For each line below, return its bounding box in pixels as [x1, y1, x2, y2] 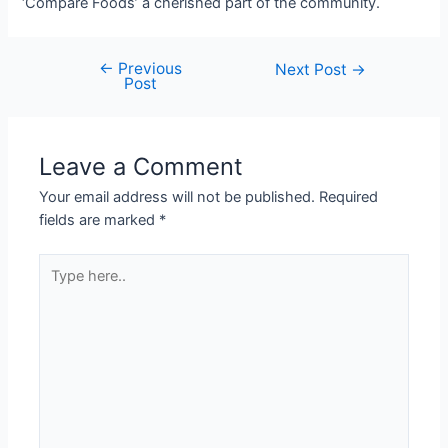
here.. [38, 277, 77, 296]
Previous [113, 58, 182, 78]
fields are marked [39, 210, 160, 229]
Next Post [275, 59, 352, 79]
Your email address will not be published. [39, 187, 316, 206]
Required [319, 187, 379, 206]
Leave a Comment [39, 151, 244, 181]
